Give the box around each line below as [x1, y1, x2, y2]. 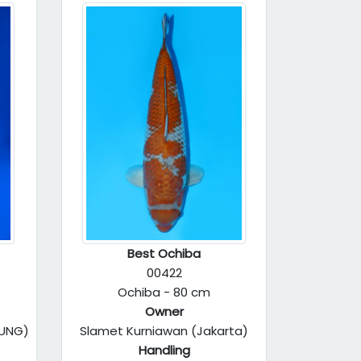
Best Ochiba [127, 245, 201, 262]
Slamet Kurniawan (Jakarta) [80, 322, 248, 339]
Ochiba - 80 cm [118, 284, 210, 301]
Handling [138, 342, 190, 359]
